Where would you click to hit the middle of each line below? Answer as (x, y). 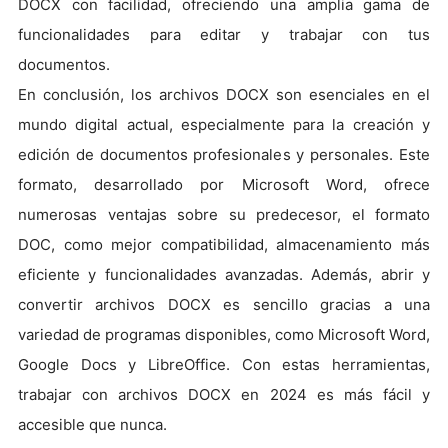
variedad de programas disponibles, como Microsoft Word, (224, 335)
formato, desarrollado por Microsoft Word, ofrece (224, 185)
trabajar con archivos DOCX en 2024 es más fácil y (224, 395)
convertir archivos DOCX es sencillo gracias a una (224, 305)
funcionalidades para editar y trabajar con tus (224, 35)
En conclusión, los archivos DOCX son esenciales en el (224, 95)
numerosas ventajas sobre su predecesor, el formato (224, 215)
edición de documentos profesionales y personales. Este (224, 155)
